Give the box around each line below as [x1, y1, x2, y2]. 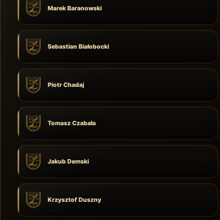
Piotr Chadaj [47, 81, 84, 88]
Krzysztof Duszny [47, 196, 101, 203]
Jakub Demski [47, 158, 89, 165]
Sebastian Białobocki [47, 43, 109, 50]
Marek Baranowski [47, 4, 102, 12]
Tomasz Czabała [47, 119, 96, 127]
